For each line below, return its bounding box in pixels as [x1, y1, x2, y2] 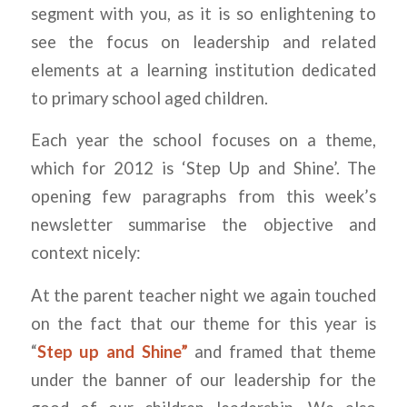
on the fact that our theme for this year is [30, 313, 377, 333]
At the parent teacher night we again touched [30, 284, 377, 305]
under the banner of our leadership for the [30, 369, 377, 390]
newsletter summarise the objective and [30, 214, 377, 235]
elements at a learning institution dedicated [30, 59, 377, 80]
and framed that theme [194, 341, 377, 362]
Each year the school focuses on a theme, [30, 130, 377, 151]
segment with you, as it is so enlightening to [30, 3, 377, 24]
